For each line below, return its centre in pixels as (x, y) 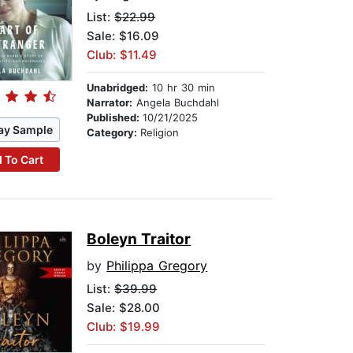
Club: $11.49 (122, 55)
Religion (160, 133)
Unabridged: (118, 88)
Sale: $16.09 (123, 36)
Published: (115, 118)
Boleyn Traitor (139, 240)
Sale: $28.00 (124, 308)
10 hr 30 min (182, 88)
